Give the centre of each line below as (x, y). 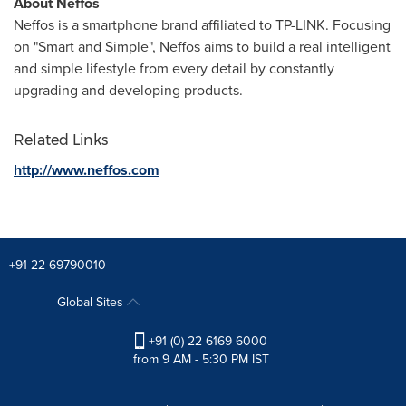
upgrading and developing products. (128, 91)
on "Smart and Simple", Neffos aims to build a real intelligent (202, 47)
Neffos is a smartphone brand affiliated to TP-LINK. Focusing (202, 25)
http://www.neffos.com (87, 170)
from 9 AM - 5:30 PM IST (201, 360)
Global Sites (92, 303)
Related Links (61, 140)
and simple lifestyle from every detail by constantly (174, 69)
